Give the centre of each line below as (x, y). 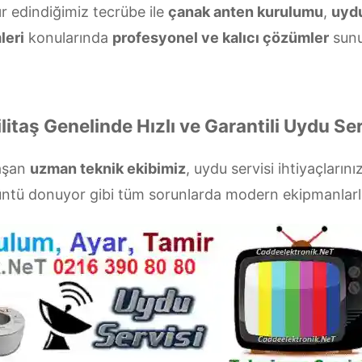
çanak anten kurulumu (245, 12)
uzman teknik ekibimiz (108, 168)
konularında (68, 38)
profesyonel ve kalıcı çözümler (221, 38)
